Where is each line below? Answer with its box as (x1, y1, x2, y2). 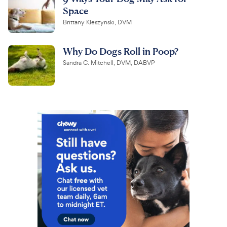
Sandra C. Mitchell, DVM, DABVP (63, 59, 155, 67)
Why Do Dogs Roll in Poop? (63, 45, 178, 57)
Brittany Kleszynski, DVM (63, 18, 132, 27)
